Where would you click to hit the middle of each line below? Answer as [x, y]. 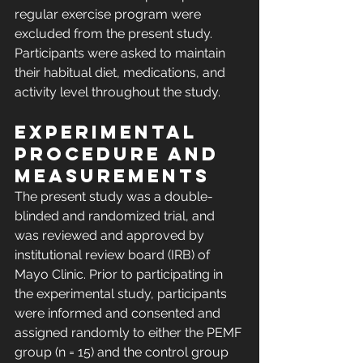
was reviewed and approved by [111, 236]
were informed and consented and [119, 314]
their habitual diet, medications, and [122, 73]
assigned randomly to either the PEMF [130, 333]
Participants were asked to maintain [122, 53]
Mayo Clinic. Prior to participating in [120, 275]
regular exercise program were [109, 15]
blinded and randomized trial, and [116, 216]
